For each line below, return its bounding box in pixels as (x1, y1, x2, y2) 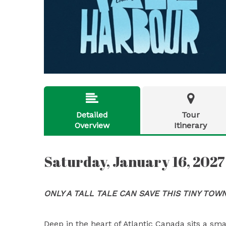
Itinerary (174, 121, 207, 130)
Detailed (76, 110, 108, 120)
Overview (75, 121, 109, 130)
